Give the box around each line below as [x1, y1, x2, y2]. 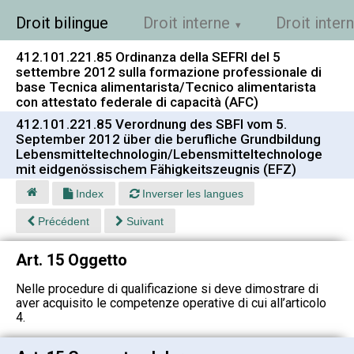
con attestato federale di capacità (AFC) [16, 94, 258, 110]
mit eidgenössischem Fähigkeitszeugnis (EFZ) [16, 161, 296, 177]
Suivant [123, 214, 164, 228]
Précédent [35, 214, 90, 228]
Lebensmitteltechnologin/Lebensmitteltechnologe [16, 146, 322, 162]
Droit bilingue [16, 13, 108, 32]
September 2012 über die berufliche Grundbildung [16, 131, 321, 147]
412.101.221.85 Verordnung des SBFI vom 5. [16, 116, 287, 132]
